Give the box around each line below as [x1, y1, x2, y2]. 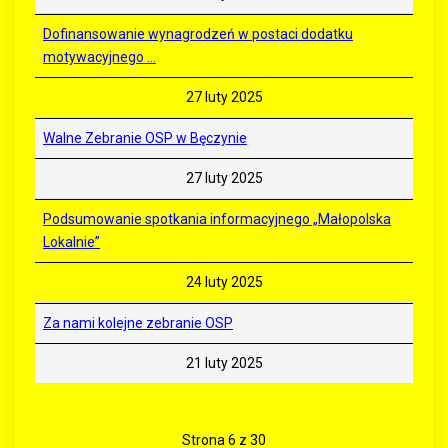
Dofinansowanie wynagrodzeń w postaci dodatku [43, 26, 353, 43]
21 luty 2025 [185, 355, 263, 372]
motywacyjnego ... [43, 49, 156, 66]
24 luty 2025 [185, 274, 263, 291]
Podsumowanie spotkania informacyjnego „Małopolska [43, 211, 391, 228]
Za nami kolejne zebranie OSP [43, 315, 233, 332]
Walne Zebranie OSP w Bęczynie [43, 130, 247, 147]
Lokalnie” [43, 234, 100, 251]
